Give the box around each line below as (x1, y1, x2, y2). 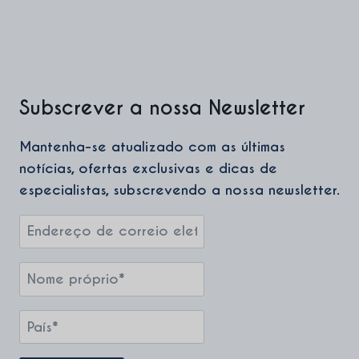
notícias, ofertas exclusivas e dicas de (19, 159, 277, 177)
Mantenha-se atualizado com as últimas (19, 137, 285, 155)
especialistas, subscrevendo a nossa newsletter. (19, 180, 340, 199)
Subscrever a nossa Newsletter (19, 95, 305, 120)
